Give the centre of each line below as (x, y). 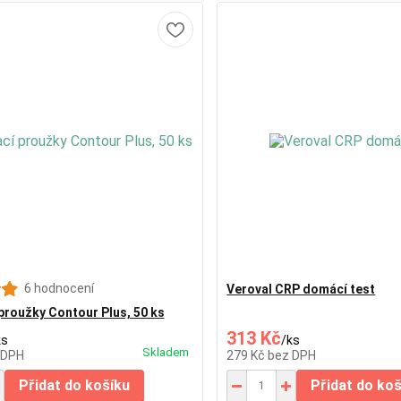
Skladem (166, 352)
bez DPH (292, 355)
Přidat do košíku (74, 385)
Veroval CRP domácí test (301, 289)
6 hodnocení (59, 288)
